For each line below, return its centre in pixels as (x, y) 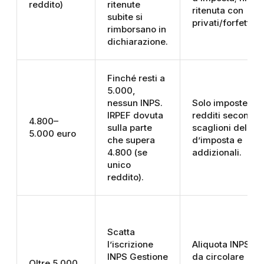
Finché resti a (136, 78)
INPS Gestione (138, 257)
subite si (125, 17)
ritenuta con (218, 11)
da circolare (218, 257)
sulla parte (130, 128)
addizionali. (217, 153)
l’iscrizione (130, 245)
